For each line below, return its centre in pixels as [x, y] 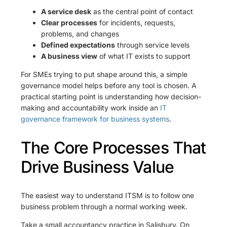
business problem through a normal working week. [104, 207]
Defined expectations [78, 45]
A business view [69, 56]
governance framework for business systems [95, 119]
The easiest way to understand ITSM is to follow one [108, 196]
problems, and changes [80, 34]
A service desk [66, 12]
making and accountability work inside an [91, 108]
